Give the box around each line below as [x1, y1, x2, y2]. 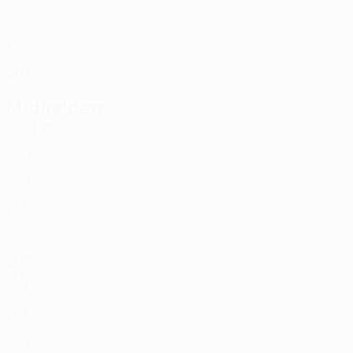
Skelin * [62, 13, 103, 27]
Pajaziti [79, 121, 122, 135]
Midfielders [6, 96, 108, 118]
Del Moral [60, 228, 115, 242]
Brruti [54, 201, 86, 215]
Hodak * [58, 39, 105, 54]
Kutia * [60, 335, 98, 349]
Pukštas [60, 255, 106, 269]
